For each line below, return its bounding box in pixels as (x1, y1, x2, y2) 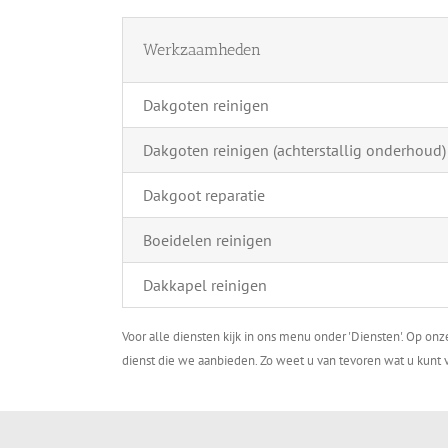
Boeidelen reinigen (142, 229, 272, 250)
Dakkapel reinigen (142, 274, 267, 295)
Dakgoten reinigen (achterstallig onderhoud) (142, 139, 446, 160)
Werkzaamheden (142, 39, 261, 59)
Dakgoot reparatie (142, 184, 265, 205)
